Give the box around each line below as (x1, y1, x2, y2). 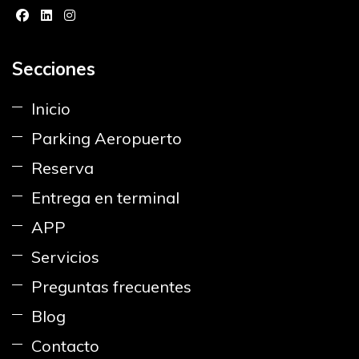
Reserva (31, 157, 94, 178)
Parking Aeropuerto (31, 127, 182, 148)
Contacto (31, 335, 99, 356)
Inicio (31, 98, 71, 119)
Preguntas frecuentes (31, 276, 192, 296)
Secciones (12, 57, 95, 80)
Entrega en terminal (31, 187, 179, 208)
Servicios (31, 246, 99, 267)
